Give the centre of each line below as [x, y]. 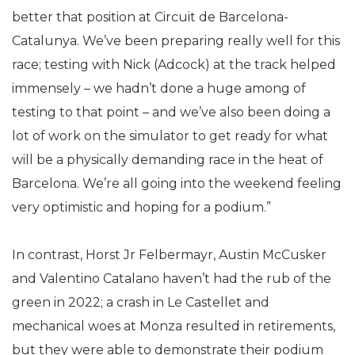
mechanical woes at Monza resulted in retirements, [174, 326]
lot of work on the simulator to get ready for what [170, 136]
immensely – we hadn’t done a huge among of [159, 88]
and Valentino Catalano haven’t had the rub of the [172, 279]
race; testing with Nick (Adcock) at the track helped [174, 65]
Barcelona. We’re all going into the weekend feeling [177, 183]
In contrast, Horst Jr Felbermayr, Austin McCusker [169, 255]
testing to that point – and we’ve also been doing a [171, 112]
